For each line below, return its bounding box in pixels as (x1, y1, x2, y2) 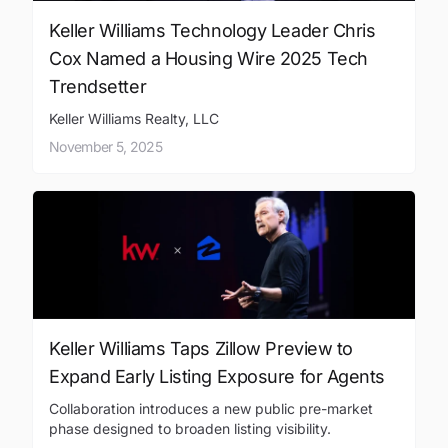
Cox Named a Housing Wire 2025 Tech (49, 48, 368, 70)
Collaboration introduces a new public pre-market (49, 399, 373, 417)
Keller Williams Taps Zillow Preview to (49, 337, 353, 359)
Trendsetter (49, 76, 147, 98)
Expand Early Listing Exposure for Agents (49, 365, 385, 387)
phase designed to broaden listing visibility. (49, 419, 331, 437)
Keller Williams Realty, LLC (49, 110, 219, 128)
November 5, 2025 (49, 138, 162, 156)
